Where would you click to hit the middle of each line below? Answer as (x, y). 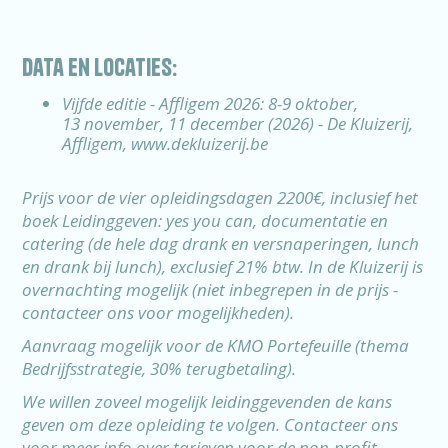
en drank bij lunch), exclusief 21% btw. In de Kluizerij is (223, 266)
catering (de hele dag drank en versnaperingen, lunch (221, 243)
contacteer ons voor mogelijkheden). (158, 312)
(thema (380, 345)
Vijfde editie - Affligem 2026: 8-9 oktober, (210, 103)
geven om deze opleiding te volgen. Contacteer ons (210, 424)
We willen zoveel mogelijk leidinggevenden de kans (207, 401)
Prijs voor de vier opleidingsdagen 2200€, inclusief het (220, 197)
